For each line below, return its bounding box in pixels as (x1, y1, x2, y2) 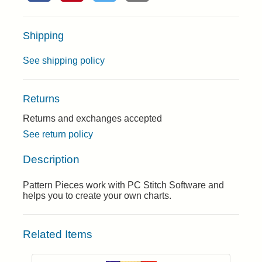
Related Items (23, 228, 92, 241)
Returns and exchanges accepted (23, 113, 162, 123)
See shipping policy (23, 56, 105, 65)
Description (23, 153, 80, 166)
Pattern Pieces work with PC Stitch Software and (23, 180, 224, 191)
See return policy (23, 129, 93, 139)
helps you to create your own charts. (23, 191, 171, 201)
